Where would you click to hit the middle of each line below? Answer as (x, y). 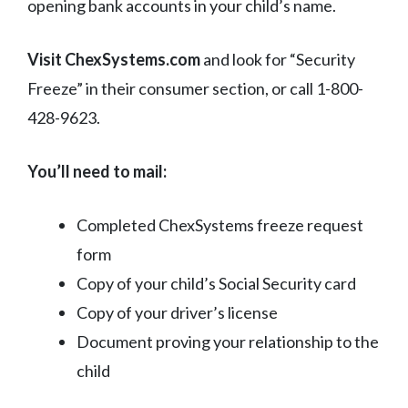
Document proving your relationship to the (228, 341)
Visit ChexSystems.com (114, 59)
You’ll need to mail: (97, 171)
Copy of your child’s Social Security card (216, 283)
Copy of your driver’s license (177, 312)
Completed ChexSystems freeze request (220, 224)
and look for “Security (278, 59)
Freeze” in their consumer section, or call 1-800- (195, 88)
